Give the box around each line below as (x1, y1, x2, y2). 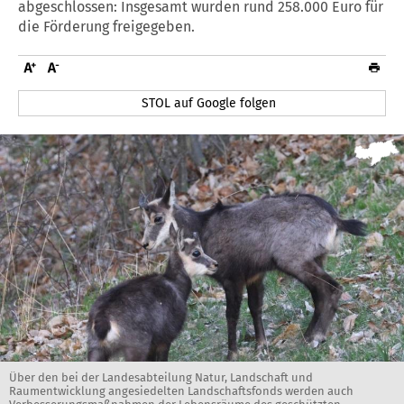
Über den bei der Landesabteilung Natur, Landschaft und (9, 370, 313, 384)
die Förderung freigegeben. (18, 17, 195, 35)
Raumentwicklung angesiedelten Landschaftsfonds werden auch (9, 383, 353, 398)
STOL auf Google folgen (142, 95, 277, 111)
